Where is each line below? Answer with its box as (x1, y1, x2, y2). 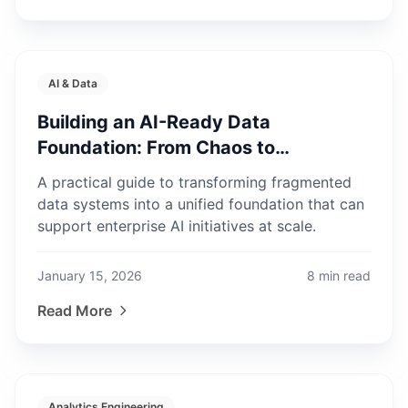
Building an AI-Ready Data (37, 111, 270, 133)
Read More (37, 301, 112, 320)
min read (319, 268, 371, 283)
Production (37, 162, 134, 184)
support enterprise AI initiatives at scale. (37, 217, 316, 235)
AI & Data (48, 76, 97, 90)
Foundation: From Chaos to (37, 137, 275, 158)
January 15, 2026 (37, 268, 142, 283)
